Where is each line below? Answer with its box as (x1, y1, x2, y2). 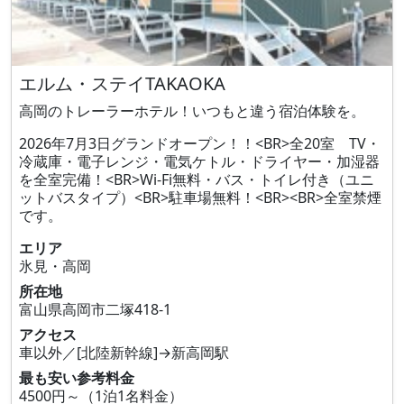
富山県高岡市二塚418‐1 (19, 299, 171, 319)
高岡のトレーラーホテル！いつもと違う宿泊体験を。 (19, 101, 365, 121)
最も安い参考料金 (19, 368, 134, 388)
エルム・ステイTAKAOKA (19, 71, 225, 96)
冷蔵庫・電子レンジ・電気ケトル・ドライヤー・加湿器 (19, 151, 380, 171)
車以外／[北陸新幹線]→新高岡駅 (19, 343, 229, 363)
